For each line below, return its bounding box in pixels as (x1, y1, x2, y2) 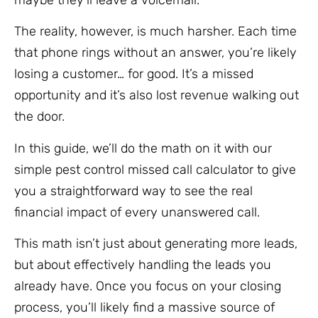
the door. (14, 109, 68, 125)
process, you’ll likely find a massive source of (14, 300, 275, 316)
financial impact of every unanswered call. (14, 204, 260, 220)
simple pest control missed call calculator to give (14, 161, 296, 177)
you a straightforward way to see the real (14, 182, 253, 199)
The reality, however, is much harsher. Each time (14, 23, 297, 40)
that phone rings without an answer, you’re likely (14, 45, 297, 61)
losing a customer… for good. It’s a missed (14, 66, 253, 82)
